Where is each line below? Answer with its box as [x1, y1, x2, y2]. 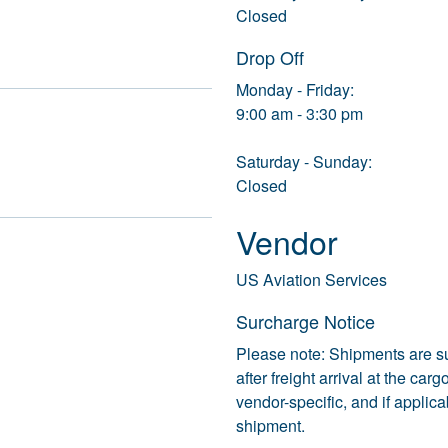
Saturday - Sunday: [236, 150, 372, 174]
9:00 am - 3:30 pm [236, 102, 363, 126]
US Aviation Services [236, 268, 387, 292]
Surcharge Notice [236, 308, 375, 335]
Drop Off [236, 44, 304, 71]
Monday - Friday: [236, 78, 354, 102]
